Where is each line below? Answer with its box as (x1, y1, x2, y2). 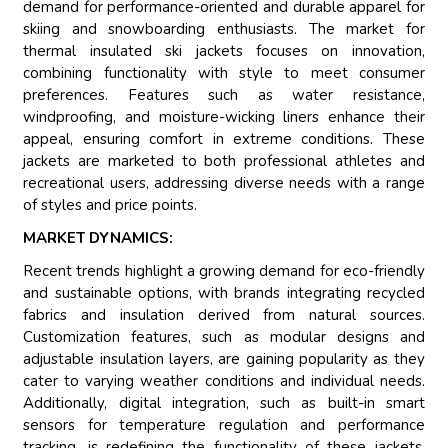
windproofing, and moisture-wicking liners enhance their (23, 107, 425, 128)
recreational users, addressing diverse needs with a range (23, 173, 425, 194)
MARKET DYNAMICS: (23, 228, 174, 249)
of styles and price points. (23, 195, 198, 216)
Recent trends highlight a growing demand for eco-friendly (23, 261, 425, 282)
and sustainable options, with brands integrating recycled (23, 283, 425, 304)
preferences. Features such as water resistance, (23, 85, 425, 106)
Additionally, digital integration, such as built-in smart (23, 393, 425, 414)
